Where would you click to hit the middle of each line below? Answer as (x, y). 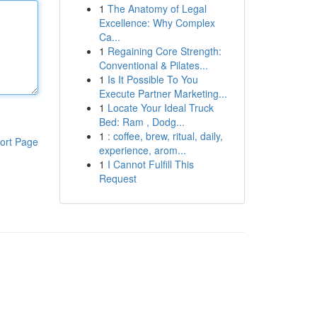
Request (117, 178)
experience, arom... (142, 150)
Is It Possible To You (152, 79)
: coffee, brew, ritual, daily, (165, 136)
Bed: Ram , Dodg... (142, 122)
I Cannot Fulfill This (150, 164)
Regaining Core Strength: (164, 51)
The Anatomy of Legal (157, 8)
